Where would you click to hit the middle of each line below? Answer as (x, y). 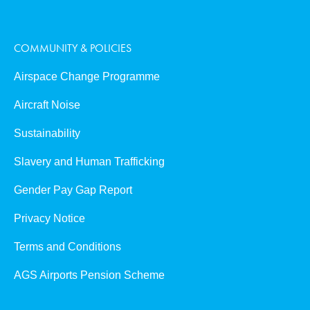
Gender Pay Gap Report (73, 190)
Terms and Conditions (68, 247)
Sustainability (47, 133)
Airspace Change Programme (87, 76)
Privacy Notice (50, 218)
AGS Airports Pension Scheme (90, 275)
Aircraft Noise (47, 105)
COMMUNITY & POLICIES (73, 48)
